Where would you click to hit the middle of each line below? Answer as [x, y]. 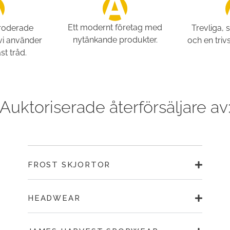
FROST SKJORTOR [69, 165]
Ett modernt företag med [115, 27]
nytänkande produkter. [115, 40]
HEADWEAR [54, 198]
